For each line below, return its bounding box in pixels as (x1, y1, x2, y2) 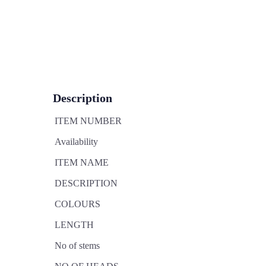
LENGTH (55, 220, 94, 230)
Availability (55, 137, 98, 147)
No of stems (55, 240, 100, 251)
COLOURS (55, 199, 100, 210)
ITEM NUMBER (55, 116, 122, 126)
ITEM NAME (55, 157, 109, 168)
